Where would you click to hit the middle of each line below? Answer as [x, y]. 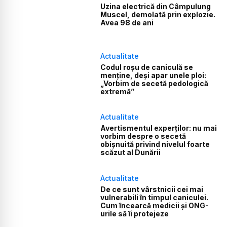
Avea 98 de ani [127, 22]
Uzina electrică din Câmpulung [156, 6]
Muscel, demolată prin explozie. [158, 14]
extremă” [118, 91]
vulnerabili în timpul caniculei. [155, 197]
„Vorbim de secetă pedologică [155, 83]
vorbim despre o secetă [143, 136]
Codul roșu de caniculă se [147, 67]
